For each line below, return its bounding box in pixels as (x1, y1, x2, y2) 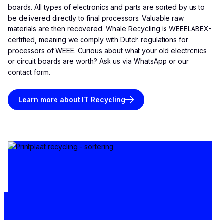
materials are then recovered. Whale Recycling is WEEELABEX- (8, 24, 212, 33)
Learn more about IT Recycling (18, 95, 125, 104)
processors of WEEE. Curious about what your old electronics (8, 46, 207, 55)
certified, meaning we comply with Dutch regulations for (8, 35, 188, 44)
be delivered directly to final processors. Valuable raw (8, 13, 184, 22)
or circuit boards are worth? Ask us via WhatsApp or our (8, 56, 189, 65)
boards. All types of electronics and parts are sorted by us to (8, 2, 205, 11)
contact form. (8, 67, 50, 76)
